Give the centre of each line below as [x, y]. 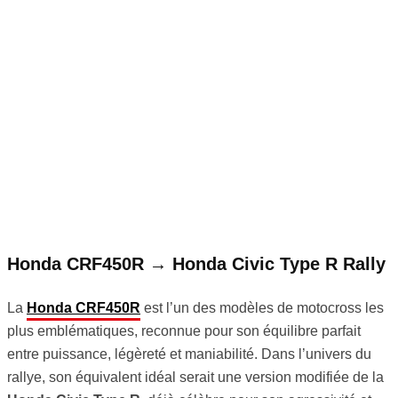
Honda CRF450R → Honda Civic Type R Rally [196, 264]
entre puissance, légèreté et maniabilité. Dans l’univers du [189, 354]
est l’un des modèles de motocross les [262, 308]
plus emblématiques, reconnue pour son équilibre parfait [184, 331]
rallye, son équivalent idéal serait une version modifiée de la [195, 378]
